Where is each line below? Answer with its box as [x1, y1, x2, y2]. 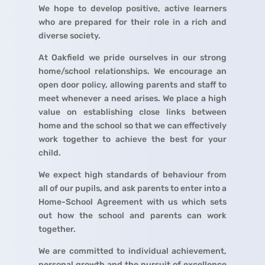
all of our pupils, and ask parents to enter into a [38, 183, 227, 194]
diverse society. [38, 31, 101, 41]
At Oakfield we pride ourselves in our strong [38, 53, 227, 63]
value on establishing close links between [38, 107, 227, 118]
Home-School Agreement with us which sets [38, 197, 227, 208]
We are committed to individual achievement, [38, 246, 227, 257]
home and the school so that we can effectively [38, 121, 227, 131]
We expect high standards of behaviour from [38, 170, 227, 180]
